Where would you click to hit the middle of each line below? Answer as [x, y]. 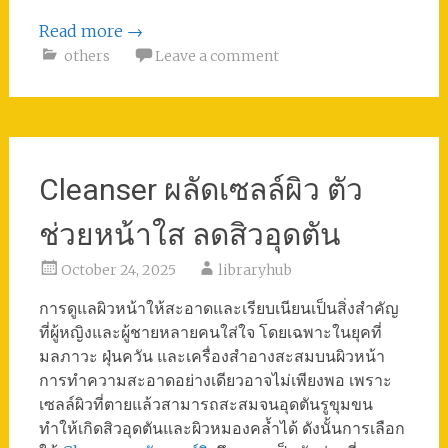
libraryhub [254, 270]
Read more [82, 31]
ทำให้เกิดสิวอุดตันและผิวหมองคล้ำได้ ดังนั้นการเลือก [221, 428]
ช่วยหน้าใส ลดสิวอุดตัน [189, 235]
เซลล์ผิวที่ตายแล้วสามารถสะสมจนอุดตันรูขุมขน [205, 404]
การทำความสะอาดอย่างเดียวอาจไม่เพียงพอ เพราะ [215, 380]
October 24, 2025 [118, 270]
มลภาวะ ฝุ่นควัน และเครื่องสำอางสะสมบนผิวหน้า [211, 356]
